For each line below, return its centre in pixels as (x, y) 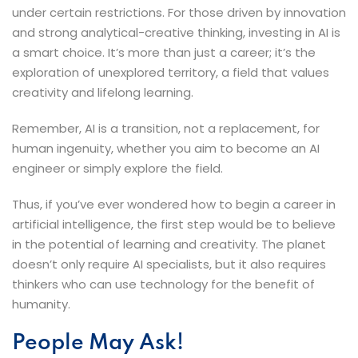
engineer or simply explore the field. (117, 168)
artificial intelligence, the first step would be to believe (174, 224)
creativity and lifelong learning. (103, 92)
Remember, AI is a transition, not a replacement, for (166, 128)
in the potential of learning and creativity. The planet (169, 244)
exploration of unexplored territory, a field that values (171, 72)
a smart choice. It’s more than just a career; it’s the (164, 52)
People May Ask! (98, 343)
